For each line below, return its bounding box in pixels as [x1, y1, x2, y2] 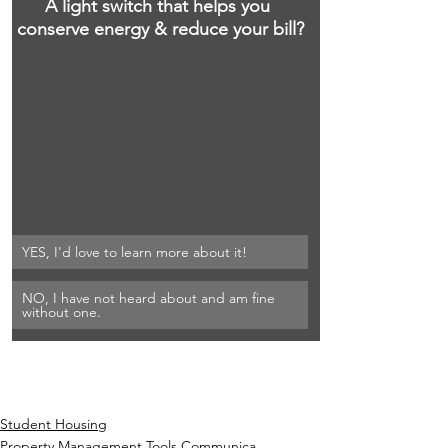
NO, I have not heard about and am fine [22, 288, 279, 307]
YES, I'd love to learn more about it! [22, 242, 247, 261]
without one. [22, 302, 101, 321]
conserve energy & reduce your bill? [16, 18, 304, 40]
